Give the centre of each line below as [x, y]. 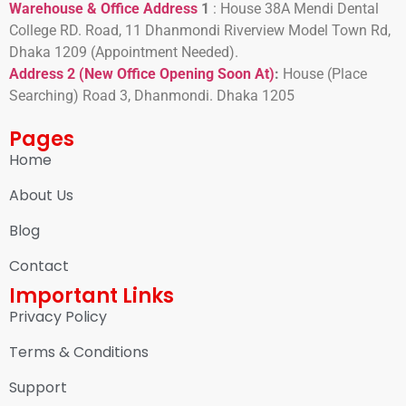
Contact [39, 266]
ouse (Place [330, 74]
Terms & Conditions [79, 352]
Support [38, 387]
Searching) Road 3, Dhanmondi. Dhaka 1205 [152, 96]
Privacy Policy [58, 316]
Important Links [92, 295]
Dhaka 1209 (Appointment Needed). [124, 53]
